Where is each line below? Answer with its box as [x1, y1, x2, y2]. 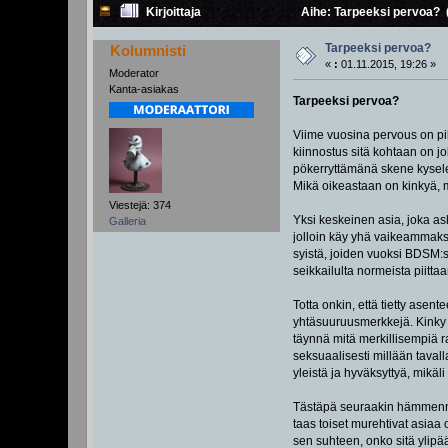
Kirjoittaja [146, 5, 202, 20]
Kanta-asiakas [109, 82, 180, 95]
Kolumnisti [109, 42, 186, 59]
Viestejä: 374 [109, 198, 172, 211]
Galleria [109, 214, 147, 227]
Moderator [109, 66, 160, 79]
